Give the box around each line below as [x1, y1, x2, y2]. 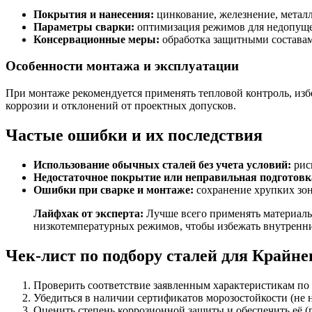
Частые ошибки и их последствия [6, 125, 263, 144]
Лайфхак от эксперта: [33, 207, 143, 219]
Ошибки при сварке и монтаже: [33, 183, 194, 196]
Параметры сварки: [33, 20, 134, 33]
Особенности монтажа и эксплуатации [6, 58, 239, 74]
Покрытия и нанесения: [33, 8, 154, 20]
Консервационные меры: [33, 33, 159, 45]
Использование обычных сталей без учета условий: [33, 158, 291, 171]
